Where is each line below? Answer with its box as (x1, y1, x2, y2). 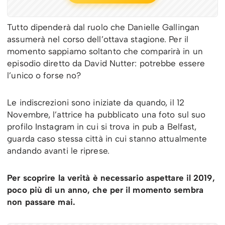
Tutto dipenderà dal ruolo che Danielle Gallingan (7, 22, 200, 33)
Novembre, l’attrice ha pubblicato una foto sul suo (7, 109, 206, 120)
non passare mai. (7, 197, 75, 207)
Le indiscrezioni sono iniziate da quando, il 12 (7, 97, 184, 108)
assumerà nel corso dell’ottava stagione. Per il (7, 34, 188, 45)
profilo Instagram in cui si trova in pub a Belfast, (7, 122, 197, 132)
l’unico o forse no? (7, 70, 81, 81)
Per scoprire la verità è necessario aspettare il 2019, (7, 173, 215, 183)
